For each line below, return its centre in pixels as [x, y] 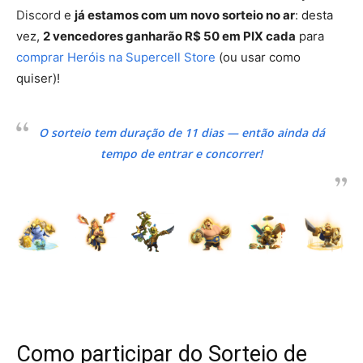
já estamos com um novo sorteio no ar [185, 15]
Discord [38, 15]
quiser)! [38, 78]
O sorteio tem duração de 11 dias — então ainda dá [181, 132]
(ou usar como [258, 57]
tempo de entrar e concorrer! [181, 153]
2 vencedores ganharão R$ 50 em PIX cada [169, 36]
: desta [314, 15]
